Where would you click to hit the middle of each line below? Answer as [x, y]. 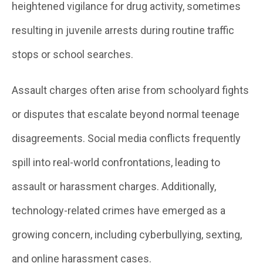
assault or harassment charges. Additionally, [114, 186]
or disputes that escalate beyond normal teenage [126, 114]
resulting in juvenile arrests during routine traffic [123, 30]
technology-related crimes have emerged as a [119, 210]
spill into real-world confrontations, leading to [116, 162]
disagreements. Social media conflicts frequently [126, 138]
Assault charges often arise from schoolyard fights [130, 90]
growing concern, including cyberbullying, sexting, [127, 235]
